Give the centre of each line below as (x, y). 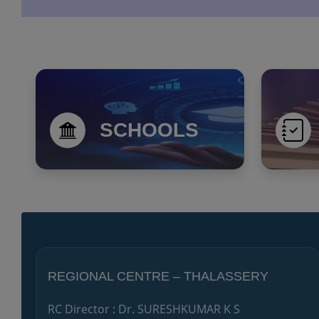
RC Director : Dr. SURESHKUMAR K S (144, 309)
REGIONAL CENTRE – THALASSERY (158, 276)
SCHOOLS (149, 130)
